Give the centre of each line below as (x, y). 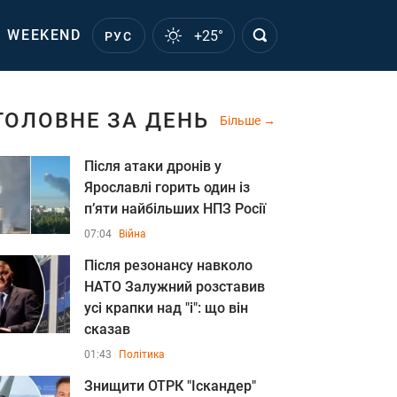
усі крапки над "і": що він (166, 308)
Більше (241, 121)
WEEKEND (44, 35)
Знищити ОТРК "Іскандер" (170, 386)
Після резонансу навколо (168, 265)
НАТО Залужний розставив (175, 287)
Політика (142, 354)
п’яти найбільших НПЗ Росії (175, 209)
